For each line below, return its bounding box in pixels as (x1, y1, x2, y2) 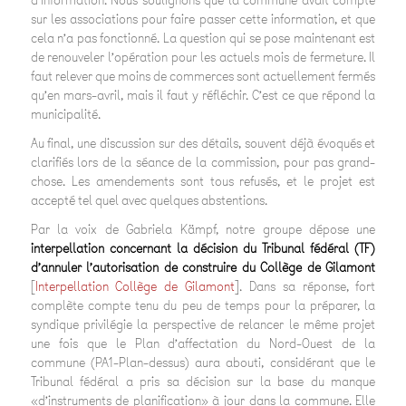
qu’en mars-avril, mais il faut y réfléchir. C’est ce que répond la (30, 87, 376, 105)
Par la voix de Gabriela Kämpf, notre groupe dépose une (30, 221, 376, 239)
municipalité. (30, 106, 101, 124)
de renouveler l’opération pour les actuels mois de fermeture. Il (30, 49, 376, 67)
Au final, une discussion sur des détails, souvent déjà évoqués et (30, 135, 376, 153)
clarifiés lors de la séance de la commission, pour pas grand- (30, 154, 376, 172)
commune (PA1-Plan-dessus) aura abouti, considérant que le (30, 354, 376, 372)
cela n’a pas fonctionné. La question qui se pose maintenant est (30, 30, 376, 48)
